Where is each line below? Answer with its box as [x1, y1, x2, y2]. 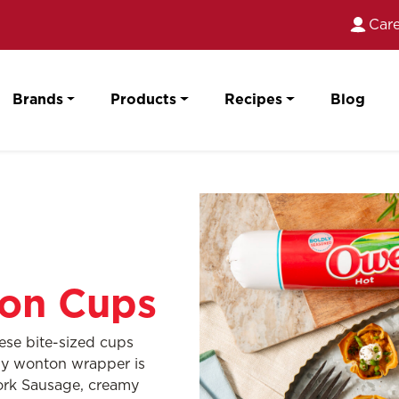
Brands [12, 91, 63, 109]
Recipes [224, 91, 282, 109]
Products [110, 91, 177, 109]
